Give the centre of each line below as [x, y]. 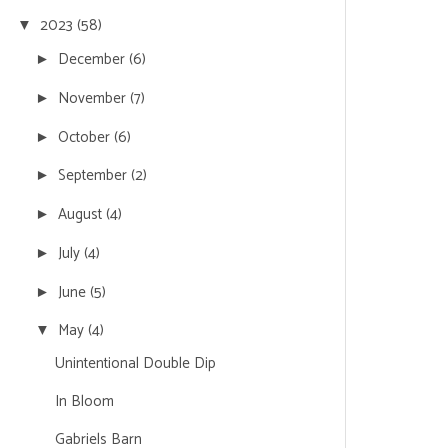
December [93, 59]
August [82, 214]
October [86, 137]
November [94, 98]
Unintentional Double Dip [135, 363]
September [94, 176]
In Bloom [84, 401]
